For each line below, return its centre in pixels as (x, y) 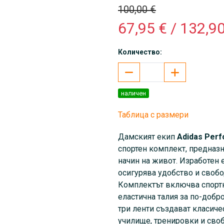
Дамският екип (147, 137)
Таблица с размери (153, 115)
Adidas (190, 137)
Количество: (140, 52)
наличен (133, 93)
